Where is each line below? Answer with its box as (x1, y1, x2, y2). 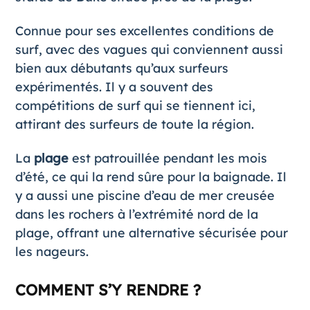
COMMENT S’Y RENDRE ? (15, 280, 201, 300)
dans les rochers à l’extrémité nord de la (15, 206, 258, 223)
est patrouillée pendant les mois (68, 150, 267, 167)
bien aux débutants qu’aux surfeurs (15, 60, 228, 77)
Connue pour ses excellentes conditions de (15, 23, 274, 39)
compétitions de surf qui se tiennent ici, (15, 98, 255, 114)
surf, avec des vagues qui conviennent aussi (15, 42, 283, 58)
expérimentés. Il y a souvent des (15, 79, 213, 95)
